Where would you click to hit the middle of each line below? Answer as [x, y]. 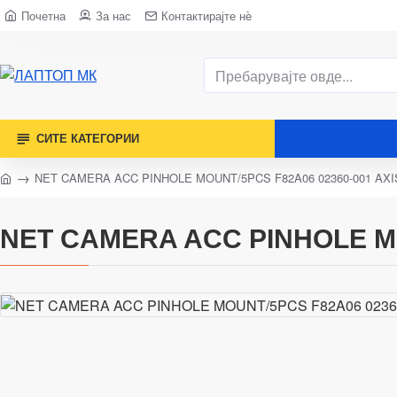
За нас [113, 16]
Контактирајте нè [206, 16]
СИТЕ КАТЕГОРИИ [88, 139]
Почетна [43, 16]
